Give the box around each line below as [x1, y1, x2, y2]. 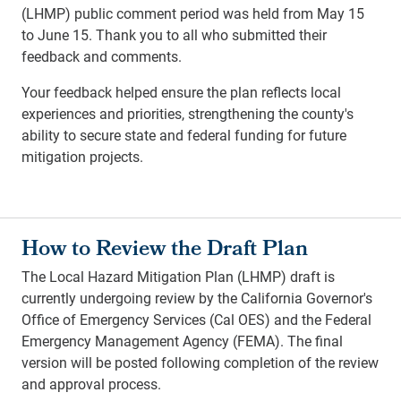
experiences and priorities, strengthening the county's [21, 103, 354, 123]
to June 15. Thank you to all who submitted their [21, 24, 327, 44]
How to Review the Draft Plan [21, 232, 308, 269]
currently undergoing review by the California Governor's [21, 287, 372, 307]
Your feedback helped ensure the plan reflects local [21, 81, 341, 101]
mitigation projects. [21, 146, 143, 166]
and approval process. [21, 373, 161, 393]
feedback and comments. [21, 46, 182, 65]
